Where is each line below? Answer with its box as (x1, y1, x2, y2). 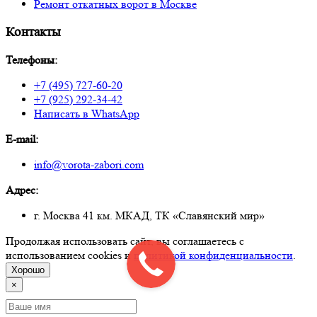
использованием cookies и (6, 248, 134, 263)
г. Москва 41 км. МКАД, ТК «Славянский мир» (34, 209, 265, 223)
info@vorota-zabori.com (34, 158, 144, 172)
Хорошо (11, 265, 45, 276)
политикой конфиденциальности (134, 248, 293, 263)
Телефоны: (6, 53, 57, 67)
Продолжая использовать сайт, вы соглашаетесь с (6, 234, 244, 248)
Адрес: (6, 183, 38, 197)
